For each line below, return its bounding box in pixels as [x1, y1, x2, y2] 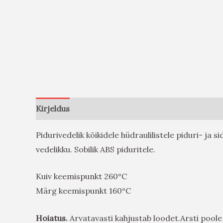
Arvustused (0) [80, 103, 134, 113]
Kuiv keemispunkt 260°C [36, 171, 127, 182]
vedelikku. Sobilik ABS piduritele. [36, 144, 155, 154]
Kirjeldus [36, 103, 70, 113]
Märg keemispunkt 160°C [36, 186, 131, 196]
